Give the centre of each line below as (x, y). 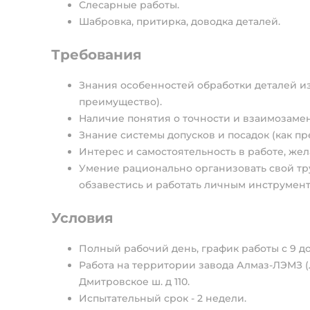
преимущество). (120, 102)
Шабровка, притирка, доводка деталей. (180, 21)
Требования (97, 55)
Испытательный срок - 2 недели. (163, 298)
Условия (82, 218)
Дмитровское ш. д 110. (134, 282)
